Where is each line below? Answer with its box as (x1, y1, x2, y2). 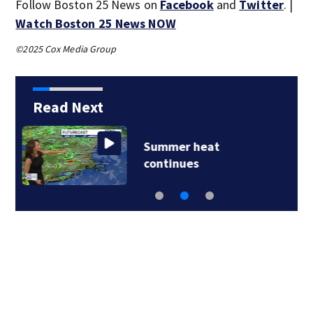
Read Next (32, 97, 103, 117)
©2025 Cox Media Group (15, 43, 117, 55)
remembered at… (154, 155, 255, 171)
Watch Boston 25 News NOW (15, 15, 176, 31)
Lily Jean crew (154, 138, 235, 154)
